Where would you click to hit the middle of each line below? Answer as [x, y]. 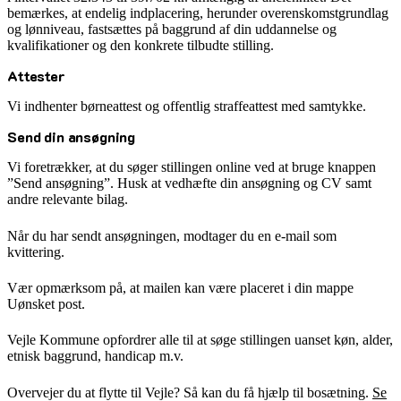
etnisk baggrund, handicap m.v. [95, 356]
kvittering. [36, 252]
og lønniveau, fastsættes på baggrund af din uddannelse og [172, 30]
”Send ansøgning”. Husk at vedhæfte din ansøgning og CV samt [189, 183]
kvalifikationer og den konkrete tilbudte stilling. [141, 46]
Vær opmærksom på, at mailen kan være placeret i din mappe [180, 287]
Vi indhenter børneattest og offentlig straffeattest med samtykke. [187, 107]
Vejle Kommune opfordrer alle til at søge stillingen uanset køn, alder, [200, 340]
